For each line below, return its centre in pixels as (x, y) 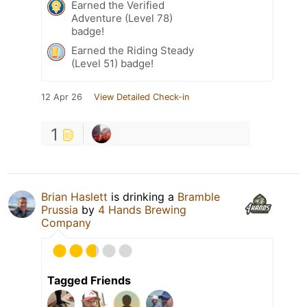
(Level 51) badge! (112, 64)
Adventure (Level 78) (122, 19)
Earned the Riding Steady (133, 51)
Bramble (199, 197)
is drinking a (143, 197)
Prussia (60, 210)
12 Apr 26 (62, 97)
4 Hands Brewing (142, 210)
